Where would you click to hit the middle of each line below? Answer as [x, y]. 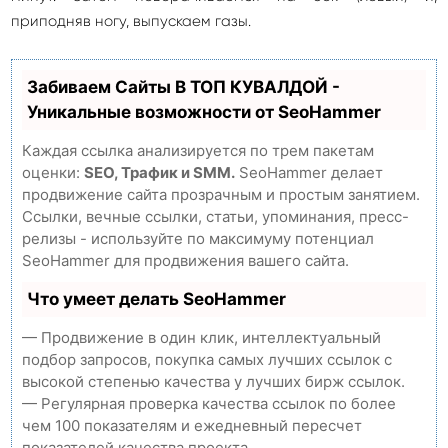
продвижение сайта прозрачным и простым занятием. [221, 195]
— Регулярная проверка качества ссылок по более [209, 404]
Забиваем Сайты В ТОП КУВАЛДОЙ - [183, 87]
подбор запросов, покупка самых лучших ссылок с [207, 360]
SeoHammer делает [309, 173]
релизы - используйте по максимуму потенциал [198, 239]
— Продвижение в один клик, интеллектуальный [201, 338]
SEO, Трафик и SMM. [159, 173]
